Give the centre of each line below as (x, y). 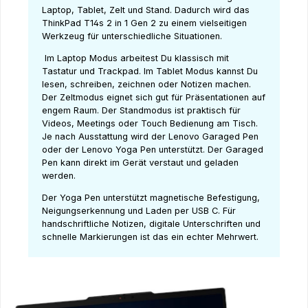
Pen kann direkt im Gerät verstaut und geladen (140, 162)
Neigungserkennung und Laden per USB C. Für (139, 210)
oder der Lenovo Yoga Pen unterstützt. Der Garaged (153, 149)
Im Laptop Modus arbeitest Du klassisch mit (135, 58)
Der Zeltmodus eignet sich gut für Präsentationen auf (154, 97)
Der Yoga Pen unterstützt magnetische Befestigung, (151, 197)
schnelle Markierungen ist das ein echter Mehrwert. (150, 236)
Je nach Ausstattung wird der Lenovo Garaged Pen (150, 136)
